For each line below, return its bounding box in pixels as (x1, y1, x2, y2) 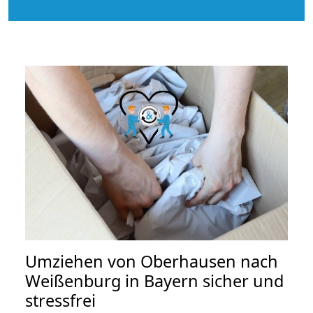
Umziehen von (25, 250, 140, 273)
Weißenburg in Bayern (25, 270, 198, 293)
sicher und (198, 270, 284, 293)
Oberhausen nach (140, 250, 278, 273)
